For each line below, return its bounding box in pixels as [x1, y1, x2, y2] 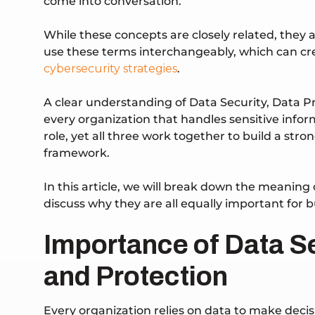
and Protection [44, 262, 228, 292]
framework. [44, 146, 110, 160]
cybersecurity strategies [44, 62, 177, 76]
